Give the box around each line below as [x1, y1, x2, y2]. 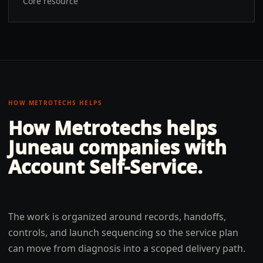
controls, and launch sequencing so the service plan [8, 226, 238, 239]
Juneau [8, 134, 74, 160]
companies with [74, 134, 227, 160]
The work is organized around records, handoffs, [8, 210, 226, 223]
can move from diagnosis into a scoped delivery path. [8, 242, 245, 255]
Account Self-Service [8, 154, 197, 179]
